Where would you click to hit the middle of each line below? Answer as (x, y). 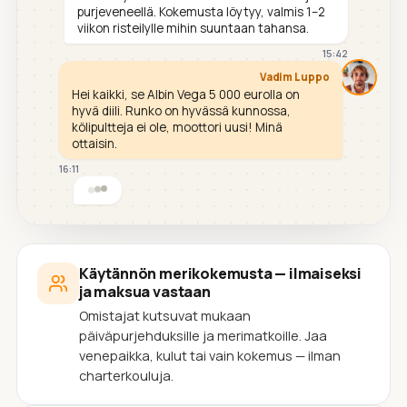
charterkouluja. (126, 375)
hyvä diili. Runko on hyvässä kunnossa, (182, 110)
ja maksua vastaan (145, 291)
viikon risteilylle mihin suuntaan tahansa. (193, 28)
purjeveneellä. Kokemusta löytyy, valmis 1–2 (201, 11)
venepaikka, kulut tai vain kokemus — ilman (210, 355)
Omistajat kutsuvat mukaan (165, 315)
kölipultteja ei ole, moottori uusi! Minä (178, 127)
